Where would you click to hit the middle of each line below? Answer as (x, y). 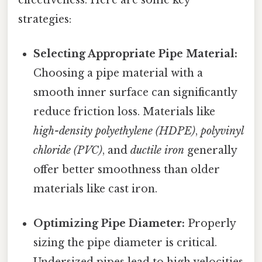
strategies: (45, 19)
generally (211, 150)
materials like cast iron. (96, 189)
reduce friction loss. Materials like (125, 111)
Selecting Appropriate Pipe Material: (136, 54)
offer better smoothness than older (127, 169)
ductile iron (158, 150)
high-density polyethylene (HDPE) (115, 131)
